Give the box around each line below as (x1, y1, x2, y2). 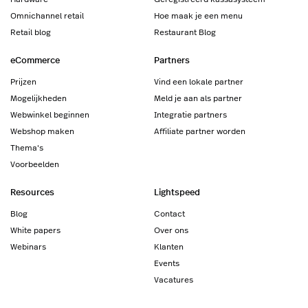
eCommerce (10, 53, 60, 67)
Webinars (10, 241, 46, 252)
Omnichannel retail (10, 10, 84, 21)
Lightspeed (154, 185, 200, 199)
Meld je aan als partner (154, 92, 242, 104)
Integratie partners (154, 109, 227, 120)
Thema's (10, 142, 43, 153)
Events (154, 257, 179, 269)
